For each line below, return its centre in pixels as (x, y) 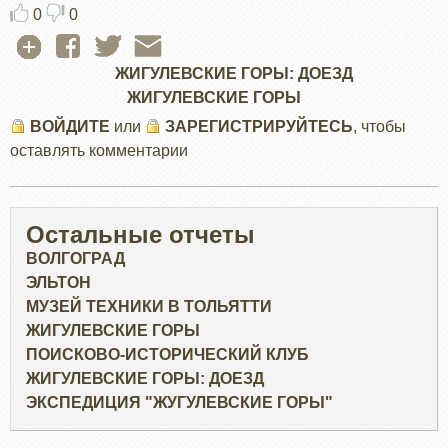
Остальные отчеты (140, 235)
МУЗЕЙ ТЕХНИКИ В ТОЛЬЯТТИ (149, 307)
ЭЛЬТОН (58, 283)
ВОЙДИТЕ (70, 127)
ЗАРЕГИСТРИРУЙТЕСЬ (259, 127)
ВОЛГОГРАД (75, 259)
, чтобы (379, 127)
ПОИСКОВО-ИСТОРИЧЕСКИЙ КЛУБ (167, 355)
